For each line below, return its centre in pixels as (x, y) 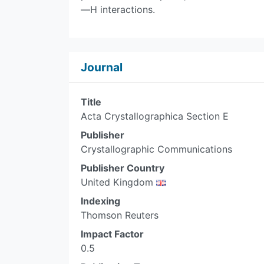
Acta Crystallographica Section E (155, 116)
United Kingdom (118, 182)
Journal (102, 67)
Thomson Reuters (120, 215)
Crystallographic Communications (156, 149)
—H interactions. (118, 9)
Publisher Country (123, 168)
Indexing (100, 201)
